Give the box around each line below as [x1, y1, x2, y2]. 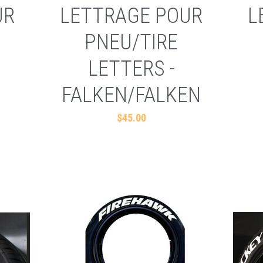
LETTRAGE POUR [60, 3, 203, 28]
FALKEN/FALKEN [62, 82, 201, 107]
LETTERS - [87, 56, 175, 81]
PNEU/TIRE [85, 29, 178, 55]
